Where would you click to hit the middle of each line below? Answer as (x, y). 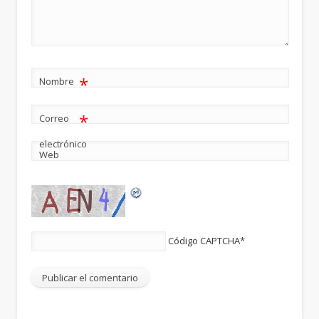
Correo (54, 118)
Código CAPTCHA (204, 241)
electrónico (63, 143)
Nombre (57, 81)
